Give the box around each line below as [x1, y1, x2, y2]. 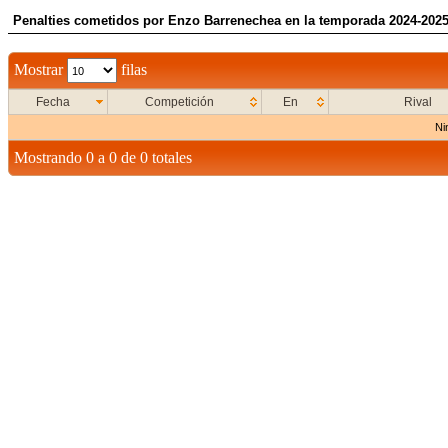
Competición [145, 95, 214, 109]
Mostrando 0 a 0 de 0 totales [14, 149, 192, 166]
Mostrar [14, 60, 67, 78]
